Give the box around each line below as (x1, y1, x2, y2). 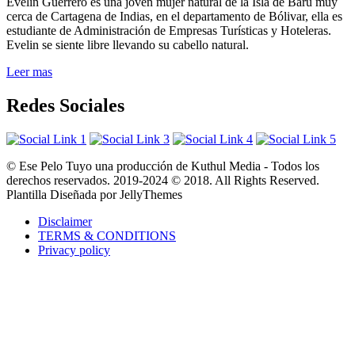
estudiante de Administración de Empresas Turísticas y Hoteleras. (6, 24, 331, 38)
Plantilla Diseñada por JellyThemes (6, 187, 182, 201)
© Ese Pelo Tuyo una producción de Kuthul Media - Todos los (6, 158, 319, 173)
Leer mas (6, 65, 52, 79)
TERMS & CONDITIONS (38, 228, 176, 242)
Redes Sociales (6, 94, 124, 116)
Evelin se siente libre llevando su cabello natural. (6, 38, 249, 52)
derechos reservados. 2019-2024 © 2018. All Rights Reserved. (6, 173, 319, 187)
